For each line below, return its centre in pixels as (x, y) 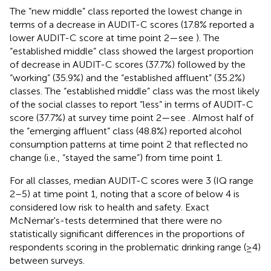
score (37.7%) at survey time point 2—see (99, 117)
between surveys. (47, 260)
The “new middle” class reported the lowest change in (126, 11)
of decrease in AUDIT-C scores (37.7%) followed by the (128, 64)
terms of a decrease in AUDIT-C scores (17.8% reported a (132, 24)
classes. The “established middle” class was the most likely (135, 91)
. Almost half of (221, 117)
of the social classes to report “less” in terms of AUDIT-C (132, 104)
